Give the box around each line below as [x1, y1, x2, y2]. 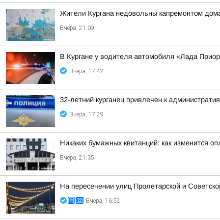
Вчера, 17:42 [69, 68, 104, 75]
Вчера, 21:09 [60, 25, 94, 31]
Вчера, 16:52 [86, 197, 120, 204]
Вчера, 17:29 [69, 111, 104, 118]
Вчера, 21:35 [60, 154, 94, 161]
